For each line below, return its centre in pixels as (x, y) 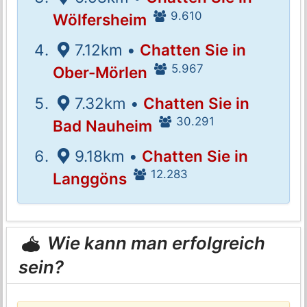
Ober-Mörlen (100, 73)
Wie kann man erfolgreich (155, 243)
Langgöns (90, 178)
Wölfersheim (100, 20)
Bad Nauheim (103, 125)
